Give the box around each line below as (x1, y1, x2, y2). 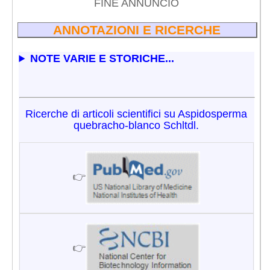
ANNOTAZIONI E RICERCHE (53, 22, 221, 37)
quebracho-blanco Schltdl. (74, 119, 199, 132)
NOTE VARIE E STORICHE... (30, 52, 175, 65)
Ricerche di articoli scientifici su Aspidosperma (25, 108, 247, 121)
